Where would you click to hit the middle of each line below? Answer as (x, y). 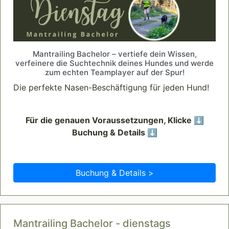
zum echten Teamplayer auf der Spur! (114, 73)
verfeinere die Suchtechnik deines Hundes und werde (114, 63)
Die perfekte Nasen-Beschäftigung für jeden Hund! (111, 88)
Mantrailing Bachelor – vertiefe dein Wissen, (114, 54)
